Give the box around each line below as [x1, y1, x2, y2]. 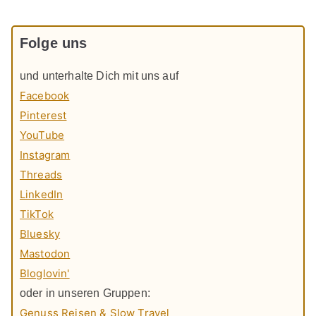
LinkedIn [20, 188, 63, 202]
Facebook [20, 89, 70, 103]
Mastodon [20, 247, 71, 261]
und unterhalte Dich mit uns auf [20, 70, 178, 83]
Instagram [20, 148, 71, 162]
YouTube [20, 128, 65, 142]
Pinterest [20, 109, 67, 123]
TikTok [20, 207, 54, 221]
